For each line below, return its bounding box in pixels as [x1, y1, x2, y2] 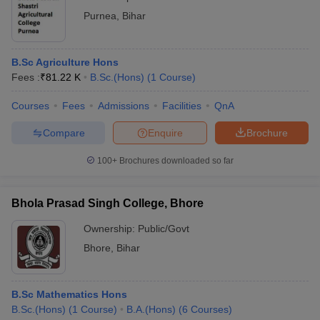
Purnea [84, 10, 116, 21]
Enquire [148, 126, 183, 139]
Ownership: [84, 223, 138, 234]
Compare [42, 126, 85, 139]
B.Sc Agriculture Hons [11, 56, 119, 68]
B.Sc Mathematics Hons [11, 289, 127, 300]
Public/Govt [138, 223, 189, 234]
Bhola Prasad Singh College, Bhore [11, 197, 204, 209]
